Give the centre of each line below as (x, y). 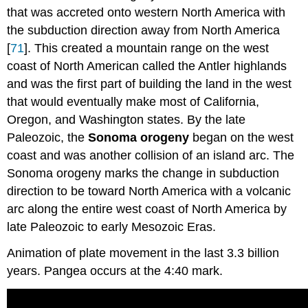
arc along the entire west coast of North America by (147, 209)
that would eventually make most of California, (133, 101)
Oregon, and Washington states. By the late (126, 119)
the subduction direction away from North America (144, 30)
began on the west (242, 137)
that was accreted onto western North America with (146, 12)
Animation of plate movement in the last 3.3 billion (143, 253)
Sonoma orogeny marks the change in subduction (143, 173)
